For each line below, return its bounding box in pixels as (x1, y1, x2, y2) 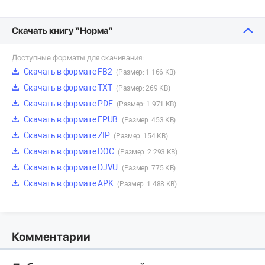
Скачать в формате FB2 (22, 67, 114, 77)
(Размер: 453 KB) (121, 116, 176, 125)
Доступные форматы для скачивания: (12, 53, 144, 63)
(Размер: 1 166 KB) (116, 68, 176, 77)
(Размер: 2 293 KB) (118, 148, 177, 157)
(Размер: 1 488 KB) (117, 180, 177, 189)
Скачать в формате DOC (22, 147, 116, 157)
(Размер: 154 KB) (114, 132, 168, 141)
